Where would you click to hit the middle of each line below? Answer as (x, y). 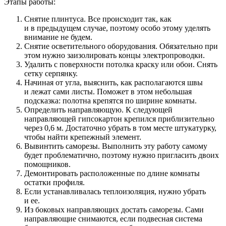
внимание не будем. (58, 37)
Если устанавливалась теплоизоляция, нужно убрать (115, 192)
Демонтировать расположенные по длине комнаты (112, 174)
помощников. (47, 164)
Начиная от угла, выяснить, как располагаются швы (114, 83)
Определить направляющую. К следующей (98, 110)
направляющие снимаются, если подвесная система (113, 219)
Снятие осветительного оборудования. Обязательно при (121, 46)
